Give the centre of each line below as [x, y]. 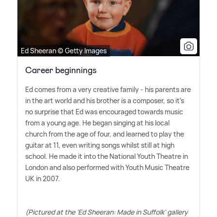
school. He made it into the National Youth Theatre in [107, 156]
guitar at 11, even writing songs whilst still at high [100, 145]
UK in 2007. [43, 178]
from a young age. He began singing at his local [97, 123]
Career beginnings [61, 70]
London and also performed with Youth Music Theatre [107, 167]
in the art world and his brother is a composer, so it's [105, 100]
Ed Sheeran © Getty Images [64, 50]
